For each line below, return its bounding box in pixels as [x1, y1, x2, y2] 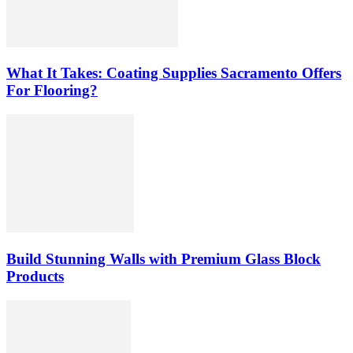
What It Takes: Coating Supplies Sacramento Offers [6, 65, 341, 82]
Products [6, 267, 64, 284]
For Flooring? [6, 82, 98, 99]
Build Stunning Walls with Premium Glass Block [6, 250, 321, 267]
